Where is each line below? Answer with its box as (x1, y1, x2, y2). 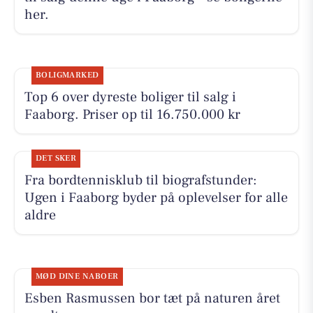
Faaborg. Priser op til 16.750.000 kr (24, 105, 240, 124)
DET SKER (35, 153, 77, 164)
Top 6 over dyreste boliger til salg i (24, 88, 236, 107)
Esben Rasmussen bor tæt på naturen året (24, 289, 280, 307)
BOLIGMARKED (35, 70, 99, 81)
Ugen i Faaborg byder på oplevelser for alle (24, 189, 288, 208)
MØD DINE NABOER (35, 270, 119, 282)
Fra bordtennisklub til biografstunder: (24, 171, 257, 190)
